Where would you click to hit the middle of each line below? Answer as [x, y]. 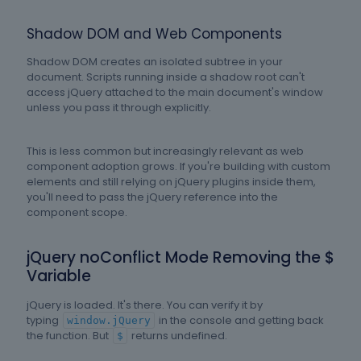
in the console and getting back [240, 321]
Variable [59, 276]
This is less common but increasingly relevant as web [165, 151]
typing [44, 321]
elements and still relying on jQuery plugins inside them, [171, 182]
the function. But [69, 336]
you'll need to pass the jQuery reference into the [152, 197]
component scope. [77, 213]
